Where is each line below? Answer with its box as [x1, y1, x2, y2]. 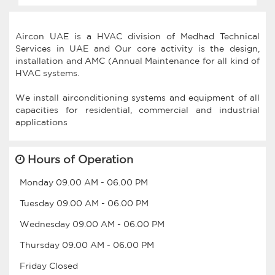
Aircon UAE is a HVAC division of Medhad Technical [15, 31, 260, 41]
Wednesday [20, 219, 72, 229]
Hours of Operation [25, 152, 133, 165]
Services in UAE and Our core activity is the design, [15, 43, 260, 53]
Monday [20, 177, 56, 187]
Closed [49, 260, 78, 271]
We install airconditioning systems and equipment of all [15, 92, 260, 103]
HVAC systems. [15, 68, 79, 78]
